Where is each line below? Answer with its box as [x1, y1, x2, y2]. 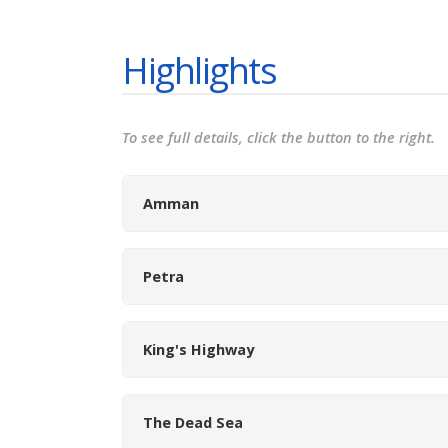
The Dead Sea [143, 412, 243, 432]
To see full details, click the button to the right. [122, 128, 435, 148]
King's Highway [143, 339, 254, 359]
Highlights [122, 45, 277, 95]
